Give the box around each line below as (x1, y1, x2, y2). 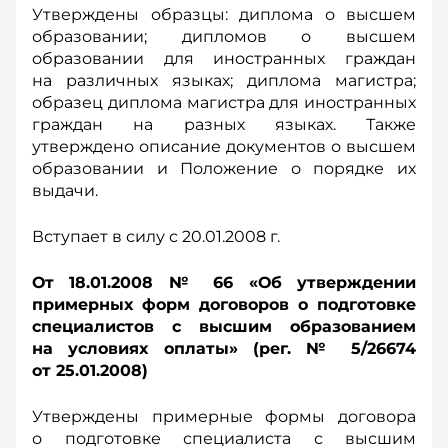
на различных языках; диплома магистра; (32, 71, 416, 90)
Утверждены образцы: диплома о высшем (32, 5, 416, 24)
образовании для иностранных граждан (32, 49, 416, 68)
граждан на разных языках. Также (32, 115, 416, 134)
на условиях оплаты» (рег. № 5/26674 (32, 339, 416, 358)
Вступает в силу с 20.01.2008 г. (32, 227, 280, 246)
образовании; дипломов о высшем (32, 27, 416, 46)
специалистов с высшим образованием (32, 317, 416, 336)
